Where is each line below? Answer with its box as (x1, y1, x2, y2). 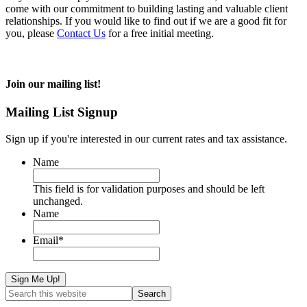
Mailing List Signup (5, 104, 118, 119)
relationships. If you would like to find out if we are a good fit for (5, 15, 286, 27)
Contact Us (57, 27, 106, 40)
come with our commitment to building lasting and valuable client (5, 3, 288, 15)
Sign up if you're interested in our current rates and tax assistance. (5, 132, 287, 145)
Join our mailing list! (5, 77, 101, 90)
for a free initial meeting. (106, 27, 214, 40)
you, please (5, 27, 57, 40)
